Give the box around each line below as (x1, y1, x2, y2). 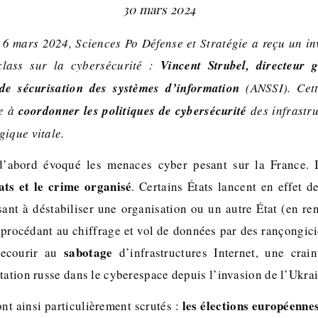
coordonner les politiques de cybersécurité (18, 102, 251, 119)
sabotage (64, 243, 119, 261)
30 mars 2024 (122, 1, 196, 17)
